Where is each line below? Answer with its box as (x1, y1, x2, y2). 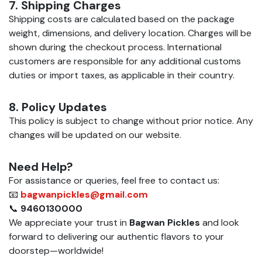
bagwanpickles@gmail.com (20, 188, 148, 201)
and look (200, 216, 239, 229)
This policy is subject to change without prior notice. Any (9, 114, 253, 127)
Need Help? (9, 158, 73, 174)
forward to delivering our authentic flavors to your (9, 230, 224, 243)
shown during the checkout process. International (9, 40, 222, 53)
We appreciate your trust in (9, 216, 129, 229)
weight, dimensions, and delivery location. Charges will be (9, 26, 251, 39)
